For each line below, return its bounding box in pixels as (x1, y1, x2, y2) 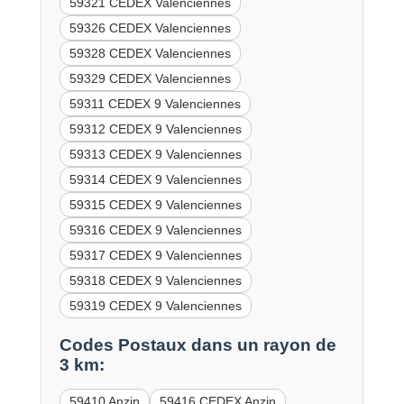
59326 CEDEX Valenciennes (69, 21, 231, 36)
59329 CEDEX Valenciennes (69, 71, 231, 87)
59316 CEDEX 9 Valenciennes (69, 223, 242, 238)
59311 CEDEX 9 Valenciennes (69, 96, 241, 112)
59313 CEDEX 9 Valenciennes (69, 147, 242, 162)
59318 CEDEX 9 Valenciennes (69, 273, 242, 289)
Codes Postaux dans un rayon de (59, 335, 336, 354)
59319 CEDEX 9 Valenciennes (69, 298, 242, 314)
